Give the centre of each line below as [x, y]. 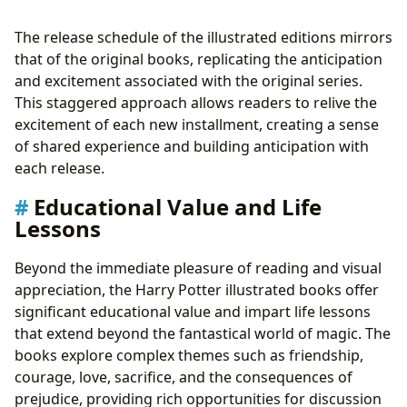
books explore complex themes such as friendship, [189, 356]
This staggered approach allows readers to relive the [196, 102]
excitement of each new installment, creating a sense [197, 124]
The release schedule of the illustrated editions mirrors [203, 37]
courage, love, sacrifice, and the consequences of [184, 377]
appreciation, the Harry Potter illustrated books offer [197, 290]
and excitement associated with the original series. [189, 80]
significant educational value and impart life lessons [193, 312]
